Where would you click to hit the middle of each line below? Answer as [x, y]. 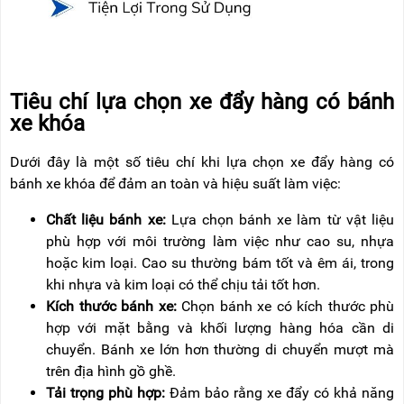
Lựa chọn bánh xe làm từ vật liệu [280, 220]
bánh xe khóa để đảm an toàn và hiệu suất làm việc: [177, 184]
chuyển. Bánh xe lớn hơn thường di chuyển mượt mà [220, 350]
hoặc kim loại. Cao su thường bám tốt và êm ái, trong [220, 263]
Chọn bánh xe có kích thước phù [285, 307]
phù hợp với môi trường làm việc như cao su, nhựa [220, 242]
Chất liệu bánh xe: [106, 220]
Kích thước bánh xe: [111, 307]
